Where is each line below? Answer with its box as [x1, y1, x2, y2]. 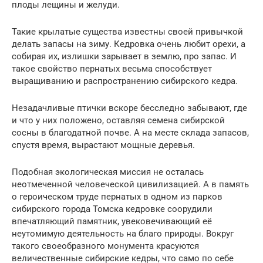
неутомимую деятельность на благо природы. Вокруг [12, 228, 234, 240]
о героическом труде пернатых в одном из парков [12, 191, 222, 203]
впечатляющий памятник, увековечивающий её [12, 216, 212, 227]
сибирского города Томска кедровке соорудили [12, 204, 213, 215]
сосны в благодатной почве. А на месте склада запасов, [12, 127, 249, 139]
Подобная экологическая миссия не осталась [12, 167, 204, 178]
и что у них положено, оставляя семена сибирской [12, 115, 225, 126]
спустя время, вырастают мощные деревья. [12, 140, 195, 151]
